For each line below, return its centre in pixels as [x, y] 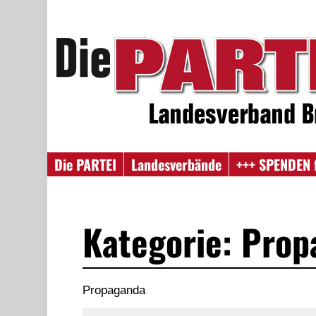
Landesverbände [177, 164]
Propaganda [114, 290]
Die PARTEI [86, 164]
